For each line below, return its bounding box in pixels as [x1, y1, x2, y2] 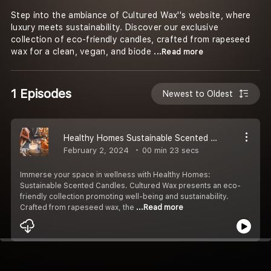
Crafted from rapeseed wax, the [20, 203, 136, 212]
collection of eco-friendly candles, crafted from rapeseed [11, 34, 250, 45]
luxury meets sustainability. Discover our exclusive [11, 22, 219, 33]
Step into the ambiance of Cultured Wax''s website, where [11, 10, 251, 21]
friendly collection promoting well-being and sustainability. [20, 192, 229, 201]
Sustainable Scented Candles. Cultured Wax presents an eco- [20, 181, 241, 190]
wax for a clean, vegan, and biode [11, 47, 154, 57]
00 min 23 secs [140, 145, 199, 155]
